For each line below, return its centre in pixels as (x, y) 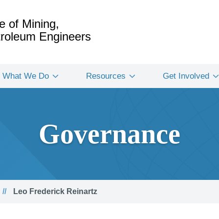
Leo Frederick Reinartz (54, 191)
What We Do (26, 76)
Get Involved (186, 76)
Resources (106, 76)
